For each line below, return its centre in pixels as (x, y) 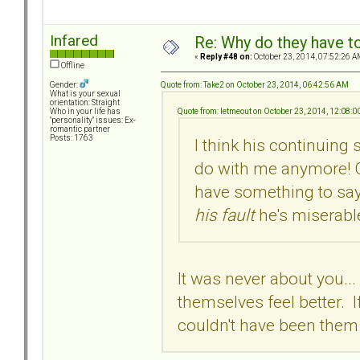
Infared (74, 41)
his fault (225, 215)
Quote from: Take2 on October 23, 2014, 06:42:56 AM (255, 84)
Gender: (65, 85)
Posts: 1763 (72, 138)
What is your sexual (85, 94)
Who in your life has (85, 112)
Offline (72, 66)
